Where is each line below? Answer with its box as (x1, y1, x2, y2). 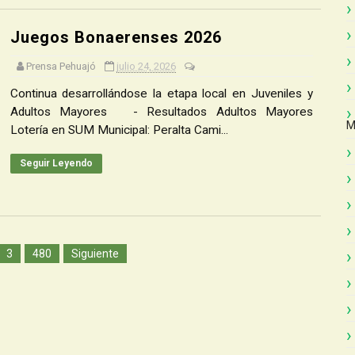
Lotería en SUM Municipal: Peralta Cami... (10, 123, 228, 137)
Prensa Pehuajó (25, 60, 96, 72)
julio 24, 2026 (116, 60, 176, 72)
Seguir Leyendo (19, 158, 93, 169)
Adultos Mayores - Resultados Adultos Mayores (10, 105, 313, 119)
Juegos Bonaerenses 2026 (10, 28, 222, 47)
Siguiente (71, 247, 120, 260)
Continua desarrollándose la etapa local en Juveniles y (10, 86, 313, 101)
